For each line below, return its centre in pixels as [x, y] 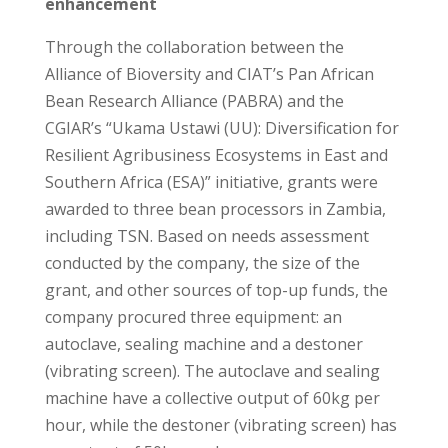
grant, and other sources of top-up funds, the [216, 289]
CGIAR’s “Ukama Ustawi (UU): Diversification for [221, 127]
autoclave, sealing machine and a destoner [203, 343]
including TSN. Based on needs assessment [206, 235]
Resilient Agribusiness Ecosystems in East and [216, 154]
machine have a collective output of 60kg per [212, 397]
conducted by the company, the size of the [202, 262]
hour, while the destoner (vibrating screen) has [220, 424]
